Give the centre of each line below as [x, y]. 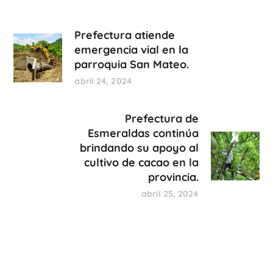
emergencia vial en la [132, 50]
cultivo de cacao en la [141, 163]
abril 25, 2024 [170, 194]
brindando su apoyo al [139, 148]
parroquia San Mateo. [132, 65]
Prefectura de [161, 119]
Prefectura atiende [125, 35]
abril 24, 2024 [103, 81]
